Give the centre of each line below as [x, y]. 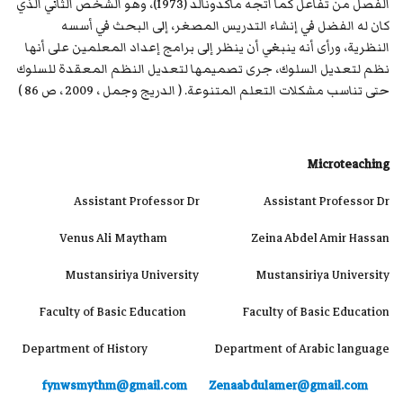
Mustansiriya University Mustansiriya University [227, 276]
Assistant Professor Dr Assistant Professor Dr [232, 202]
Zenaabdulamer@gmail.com [288, 386]
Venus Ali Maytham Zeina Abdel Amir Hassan [224, 239]
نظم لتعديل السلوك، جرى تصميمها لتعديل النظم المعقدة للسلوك [203, 70]
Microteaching [348, 165]
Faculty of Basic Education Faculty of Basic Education [215, 313]
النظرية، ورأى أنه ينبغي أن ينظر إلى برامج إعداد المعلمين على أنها [207, 48]
